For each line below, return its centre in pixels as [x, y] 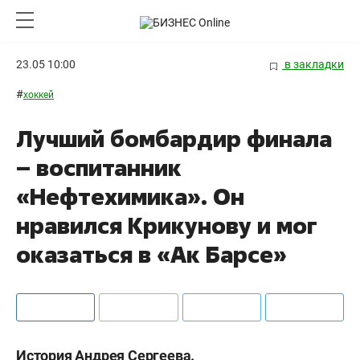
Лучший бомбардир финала [174, 139]
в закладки [313, 64]
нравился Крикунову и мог [167, 226]
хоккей [39, 95]
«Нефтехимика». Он [130, 197]
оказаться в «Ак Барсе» [151, 255]
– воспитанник [99, 168]
